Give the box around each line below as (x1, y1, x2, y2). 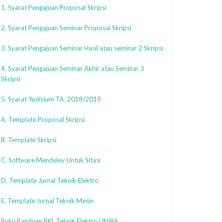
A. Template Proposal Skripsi (1, 115, 85, 123)
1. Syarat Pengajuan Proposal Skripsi (1, 3, 107, 11)
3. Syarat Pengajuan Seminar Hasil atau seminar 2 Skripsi (1, 44, 163, 52)
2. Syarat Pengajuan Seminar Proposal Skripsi (1, 24, 131, 32)
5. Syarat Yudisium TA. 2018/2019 (1, 95, 101, 103)
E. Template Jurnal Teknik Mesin (1, 197, 94, 205)
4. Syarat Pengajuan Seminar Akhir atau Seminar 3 (1, 64, 144, 72)
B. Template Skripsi (1, 136, 56, 144)
